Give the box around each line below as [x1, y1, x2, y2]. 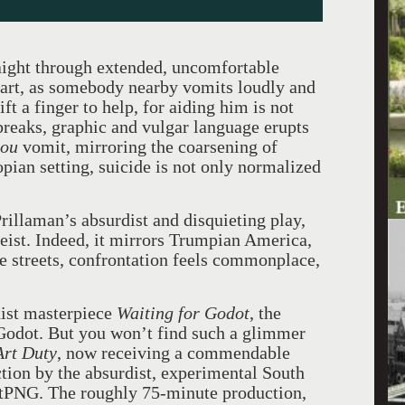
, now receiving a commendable [57, 343, 290, 363]
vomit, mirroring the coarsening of [18, 137, 278, 156]
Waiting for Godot [117, 303, 250, 323]
